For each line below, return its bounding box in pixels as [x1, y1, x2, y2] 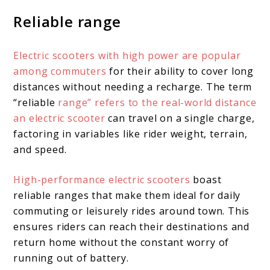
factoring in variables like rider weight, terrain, [13, 127, 248, 140]
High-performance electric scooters [13, 172, 193, 186]
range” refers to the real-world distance [58, 95, 257, 109]
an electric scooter [13, 111, 105, 125]
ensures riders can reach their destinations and [13, 219, 250, 233]
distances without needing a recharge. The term [13, 80, 253, 93]
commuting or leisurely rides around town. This [13, 204, 250, 218]
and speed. [13, 142, 67, 156]
